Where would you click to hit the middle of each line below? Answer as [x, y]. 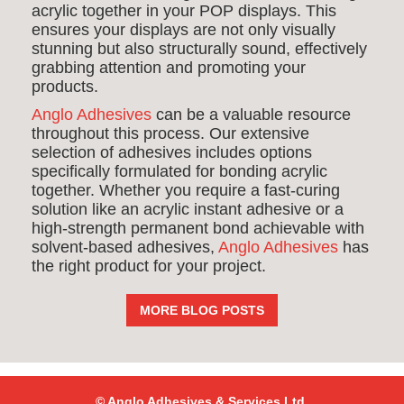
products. [65, 87]
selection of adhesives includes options [172, 152]
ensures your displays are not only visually [184, 30]
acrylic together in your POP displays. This [184, 11]
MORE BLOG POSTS [202, 310]
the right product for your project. [149, 266]
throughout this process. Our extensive [170, 133]
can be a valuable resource [251, 115]
